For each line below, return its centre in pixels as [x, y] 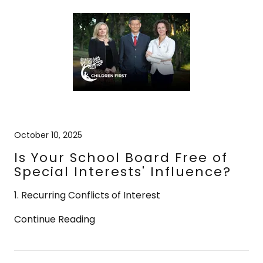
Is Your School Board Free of [121, 157]
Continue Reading [55, 219]
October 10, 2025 [48, 135]
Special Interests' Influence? [123, 171]
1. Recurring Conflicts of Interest [87, 195]
